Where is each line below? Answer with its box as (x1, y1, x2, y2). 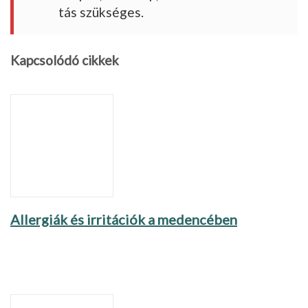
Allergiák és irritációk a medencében (10, 210, 237, 228)
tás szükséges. (58, 3, 144, 20)
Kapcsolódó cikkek (10, 52, 119, 68)
